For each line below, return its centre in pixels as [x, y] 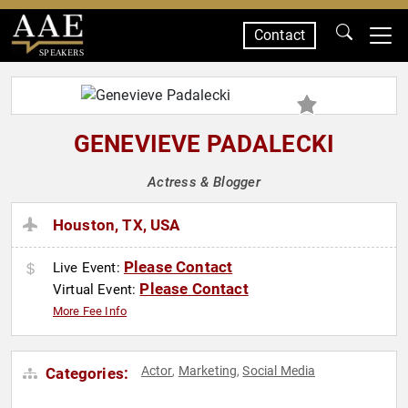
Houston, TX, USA [117, 225]
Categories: [86, 374]
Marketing [208, 371]
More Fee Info [90, 311]
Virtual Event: [97, 290]
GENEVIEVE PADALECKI [204, 144]
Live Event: [88, 268]
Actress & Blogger [204, 182]
